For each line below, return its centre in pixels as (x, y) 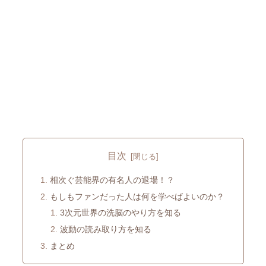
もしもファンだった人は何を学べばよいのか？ (137, 196)
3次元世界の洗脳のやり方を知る (121, 213)
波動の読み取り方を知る (106, 229)
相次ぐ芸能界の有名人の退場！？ (112, 180)
